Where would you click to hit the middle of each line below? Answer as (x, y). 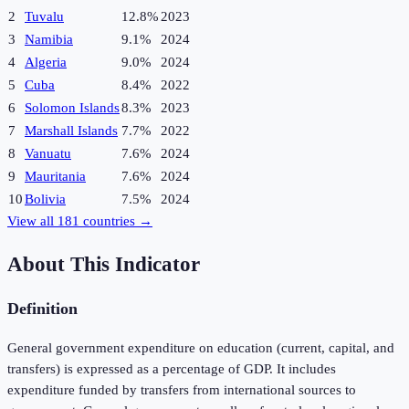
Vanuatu (48, 154)
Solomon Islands (72, 108)
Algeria (46, 63)
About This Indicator (104, 264)
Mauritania (55, 177)
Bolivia (45, 199)
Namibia (49, 40)
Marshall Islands (71, 131)
